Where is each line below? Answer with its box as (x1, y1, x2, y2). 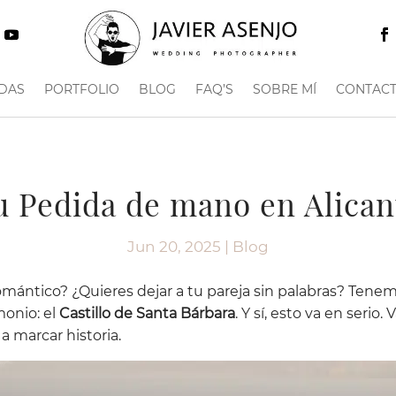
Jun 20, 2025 (127, 238, 221, 256)
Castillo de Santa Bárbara (59, 305, 235, 323)
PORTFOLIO (44, 81, 119, 98)
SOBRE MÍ (253, 81, 316, 98)
